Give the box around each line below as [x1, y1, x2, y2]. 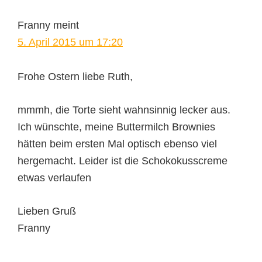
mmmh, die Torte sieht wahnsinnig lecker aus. [18, 104, 230, 116]
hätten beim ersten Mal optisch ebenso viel [18, 138, 217, 150]
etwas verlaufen [18, 172, 91, 184]
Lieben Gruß [18, 205, 76, 218]
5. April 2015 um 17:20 [18, 36, 123, 49]
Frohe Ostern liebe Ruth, [18, 71, 133, 83]
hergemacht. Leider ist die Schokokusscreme [18, 155, 227, 167]
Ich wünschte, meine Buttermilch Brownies [18, 121, 215, 133]
